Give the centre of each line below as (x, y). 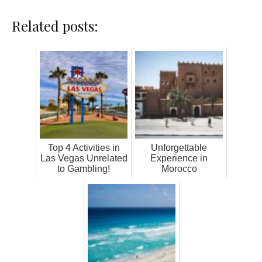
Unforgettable (179, 147)
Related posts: (55, 25)
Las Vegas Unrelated (84, 158)
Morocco (179, 168)
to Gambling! (84, 168)
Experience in (179, 158)
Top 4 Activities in (84, 147)
